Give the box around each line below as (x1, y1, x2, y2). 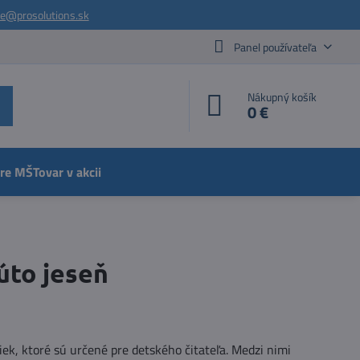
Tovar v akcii (32, 162, 101, 182)
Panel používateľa (233, 38, 317, 55)
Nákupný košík (247, 88, 317, 105)
